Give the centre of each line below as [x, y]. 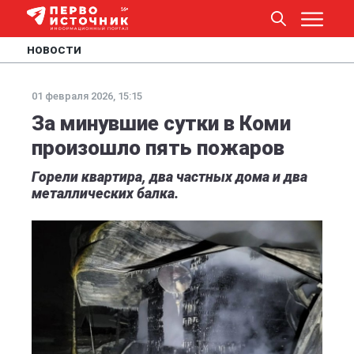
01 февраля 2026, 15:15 [87, 96]
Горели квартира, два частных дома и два [169, 177]
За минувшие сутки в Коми [161, 123]
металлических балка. [105, 193]
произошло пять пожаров [158, 148]
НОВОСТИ [54, 50]
